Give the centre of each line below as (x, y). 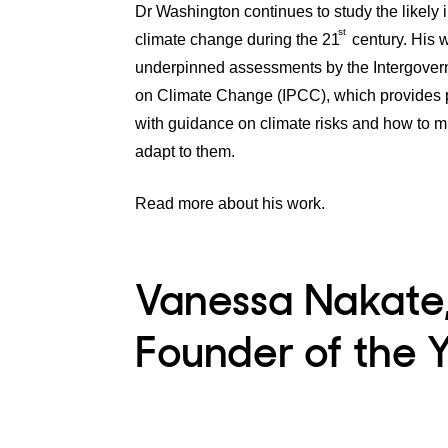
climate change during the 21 (237, 39)
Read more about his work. (230, 203)
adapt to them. (185, 151)
